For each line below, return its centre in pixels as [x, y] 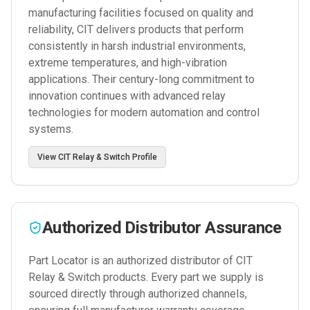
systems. [51, 129]
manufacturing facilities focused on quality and [141, 13]
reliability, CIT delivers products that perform [136, 29]
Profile [144, 157]
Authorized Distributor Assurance [162, 228]
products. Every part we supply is [182, 277]
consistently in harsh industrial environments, [137, 46]
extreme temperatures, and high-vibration [128, 63]
